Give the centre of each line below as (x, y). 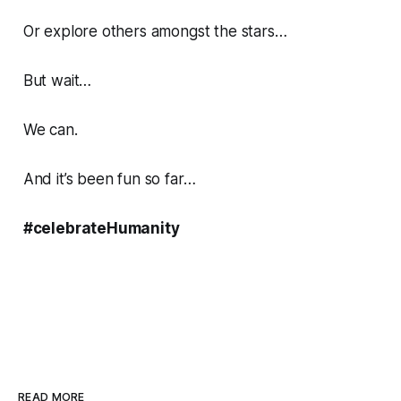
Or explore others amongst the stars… (155, 31)
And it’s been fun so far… (109, 179)
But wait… (57, 81)
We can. (50, 130)
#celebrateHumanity (101, 228)
